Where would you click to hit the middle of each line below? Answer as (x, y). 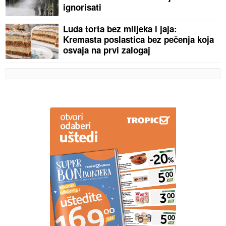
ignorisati (82, 7)
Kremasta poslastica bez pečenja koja (139, 40)
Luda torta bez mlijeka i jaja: (120, 29)
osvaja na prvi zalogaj (107, 50)
